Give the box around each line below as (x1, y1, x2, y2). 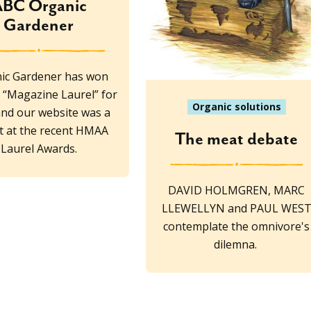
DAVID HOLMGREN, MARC (168, 182, 305, 198)
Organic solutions (192, 99, 281, 113)
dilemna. (213, 236, 260, 252)
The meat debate (175, 129, 299, 149)
